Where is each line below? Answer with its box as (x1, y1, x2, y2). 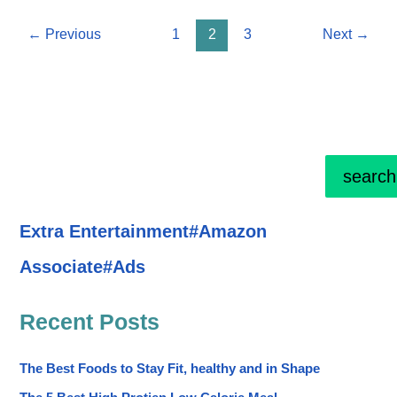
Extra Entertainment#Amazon (19, 222, 268, 242)
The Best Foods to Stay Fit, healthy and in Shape (19, 361, 321, 376)
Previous (42, 26, 102, 42)
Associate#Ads (19, 257, 146, 277)
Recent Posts (19, 310, 160, 335)
